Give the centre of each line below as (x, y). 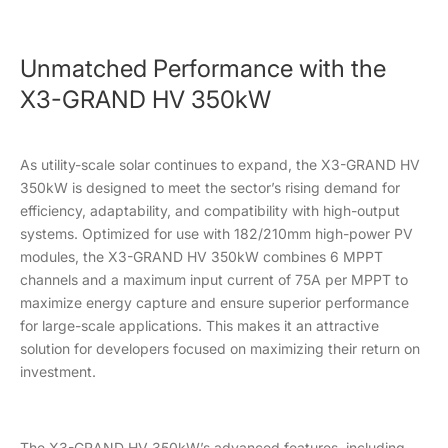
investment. (58, 371)
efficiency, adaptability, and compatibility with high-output (210, 210)
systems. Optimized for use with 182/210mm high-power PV (216, 233)
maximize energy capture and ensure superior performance (214, 302)
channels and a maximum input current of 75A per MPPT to (214, 279)
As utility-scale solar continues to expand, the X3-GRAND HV (220, 164)
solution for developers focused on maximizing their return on (220, 348)
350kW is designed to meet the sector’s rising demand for (210, 187)
